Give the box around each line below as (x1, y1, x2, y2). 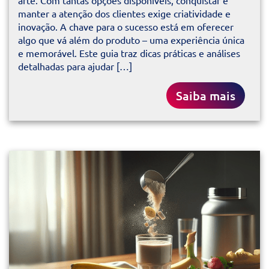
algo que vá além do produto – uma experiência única (18, 34, 244, 46)
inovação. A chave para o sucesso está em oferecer (18, 20, 234, 33)
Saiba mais (176, 88, 235, 104)
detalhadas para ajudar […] (18, 60, 132, 73)
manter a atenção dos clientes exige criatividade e (18, 7, 231, 20)
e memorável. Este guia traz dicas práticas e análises (18, 47, 240, 59)
